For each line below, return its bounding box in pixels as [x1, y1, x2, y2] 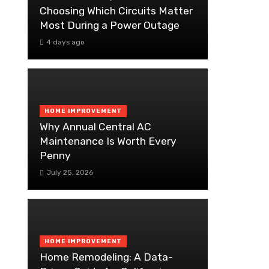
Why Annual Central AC [40, 121, 151, 133]
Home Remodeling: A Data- [40, 251, 173, 264]
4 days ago [46, 37, 85, 46]
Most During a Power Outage [40, 19, 180, 31]
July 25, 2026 [46, 168, 93, 177]
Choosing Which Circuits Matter [40, 4, 193, 17]
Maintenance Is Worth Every [40, 135, 177, 148]
